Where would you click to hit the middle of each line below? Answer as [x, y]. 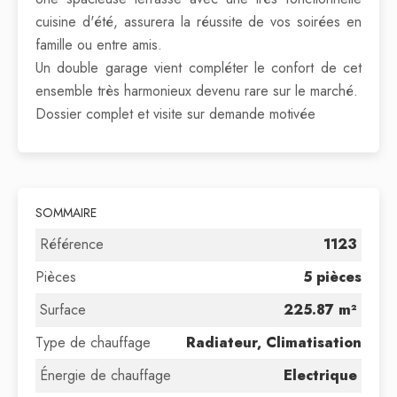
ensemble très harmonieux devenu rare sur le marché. [197, 91]
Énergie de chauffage [105, 375]
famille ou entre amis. [99, 45]
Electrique [320, 375]
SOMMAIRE [66, 213]
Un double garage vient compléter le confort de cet [198, 68]
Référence [72, 244]
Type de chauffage [93, 343]
